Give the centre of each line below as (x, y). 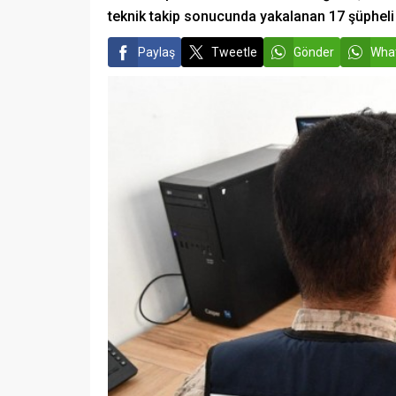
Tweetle (234, 52)
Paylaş (156, 52)
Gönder (314, 52)
